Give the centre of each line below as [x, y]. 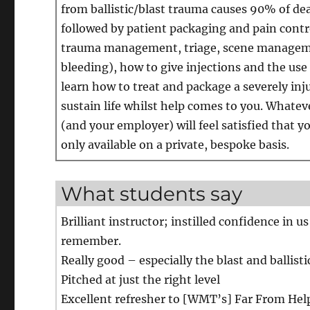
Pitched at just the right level [141, 279]
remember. [91, 240]
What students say [152, 193]
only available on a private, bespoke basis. [175, 144]
